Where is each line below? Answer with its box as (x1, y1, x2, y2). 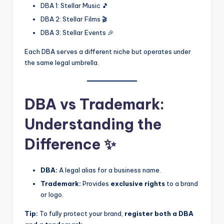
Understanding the (24, 115, 161, 134)
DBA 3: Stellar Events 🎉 (40, 28, 114, 36)
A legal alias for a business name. (57, 166, 161, 174)
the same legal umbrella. (24, 58, 99, 66)
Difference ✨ (24, 135, 116, 154)
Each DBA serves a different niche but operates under (24, 47, 191, 55)
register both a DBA (124, 209, 193, 218)
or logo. (40, 190, 63, 199)
